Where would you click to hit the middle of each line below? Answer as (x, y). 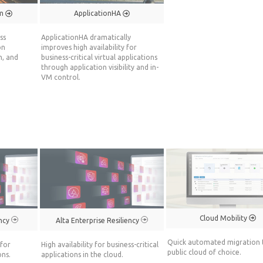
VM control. (61, 77)
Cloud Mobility (225, 218)
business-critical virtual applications (100, 58)
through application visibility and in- (100, 68)
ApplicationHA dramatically (86, 38)
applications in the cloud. (82, 254)
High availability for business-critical (100, 244)
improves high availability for (89, 48)
